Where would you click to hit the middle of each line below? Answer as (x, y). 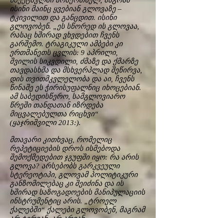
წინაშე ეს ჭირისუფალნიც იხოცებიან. (75, 88)
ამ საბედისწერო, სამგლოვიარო (67, 96)
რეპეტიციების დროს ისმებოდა (65, 148)
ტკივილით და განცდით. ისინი (63, 18)
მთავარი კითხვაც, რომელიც (61, 140)
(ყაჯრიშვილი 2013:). (45, 123)
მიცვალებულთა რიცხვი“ (54, 114)
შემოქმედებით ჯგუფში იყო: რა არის (74, 157)
